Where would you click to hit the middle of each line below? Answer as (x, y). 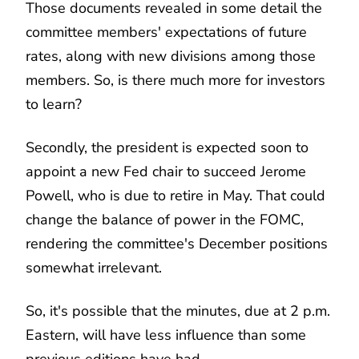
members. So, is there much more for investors (175, 80)
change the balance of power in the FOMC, (165, 219)
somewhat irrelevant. (94, 267)
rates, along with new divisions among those (171, 56)
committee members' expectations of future (166, 32)
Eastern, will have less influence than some (166, 335)
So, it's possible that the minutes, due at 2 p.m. (178, 311)
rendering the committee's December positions (177, 243)
